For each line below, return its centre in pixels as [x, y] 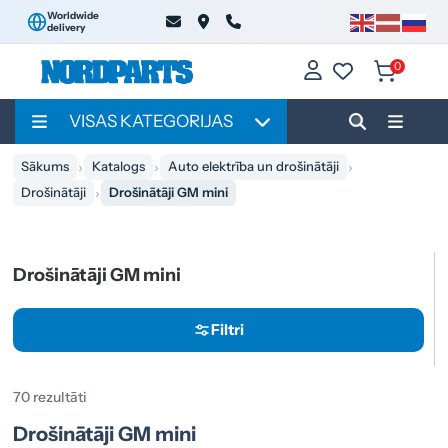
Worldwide [73, 15]
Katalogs [119, 166]
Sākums [45, 166]
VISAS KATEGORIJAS [150, 121]
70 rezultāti [50, 396]
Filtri [227, 329]
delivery [66, 27]
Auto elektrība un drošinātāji [254, 166]
